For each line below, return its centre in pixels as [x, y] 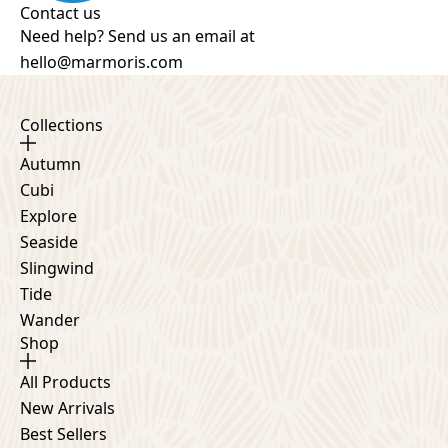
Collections [61, 124]
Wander [50, 319]
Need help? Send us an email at [137, 35]
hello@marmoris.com [101, 61]
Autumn [50, 163]
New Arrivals [67, 407]
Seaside [49, 241]
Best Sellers [63, 433]
